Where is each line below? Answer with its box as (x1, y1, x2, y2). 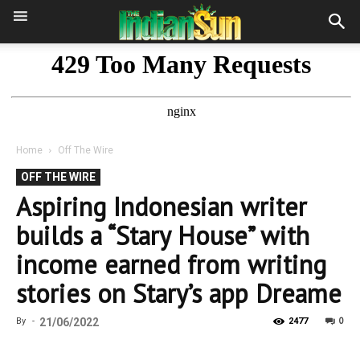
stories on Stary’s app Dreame (16, 276, 342, 310)
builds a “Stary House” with (16, 219, 309, 252)
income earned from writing (16, 247, 326, 281)
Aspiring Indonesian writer (16, 190, 307, 223)
